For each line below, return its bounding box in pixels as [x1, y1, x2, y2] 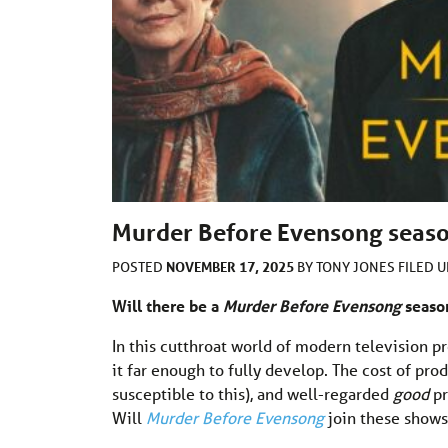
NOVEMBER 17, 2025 [166, 256, 294, 276]
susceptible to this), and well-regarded [112, 382, 393, 404]
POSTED [112, 257, 166, 276]
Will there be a [112, 294, 223, 316]
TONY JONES [316, 257, 398, 276]
